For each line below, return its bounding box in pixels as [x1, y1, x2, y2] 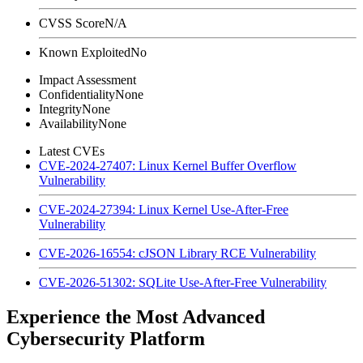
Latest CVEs [39, 143, 105, 158]
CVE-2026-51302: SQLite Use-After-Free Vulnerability [39, 275, 327, 289]
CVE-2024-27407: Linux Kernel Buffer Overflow [39, 158, 297, 173]
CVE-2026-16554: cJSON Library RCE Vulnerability [39, 246, 316, 260]
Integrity [39, 101, 82, 116]
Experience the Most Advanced [6, 305, 265, 327]
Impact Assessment [39, 72, 136, 87]
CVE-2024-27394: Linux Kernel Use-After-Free [39, 202, 288, 216]
